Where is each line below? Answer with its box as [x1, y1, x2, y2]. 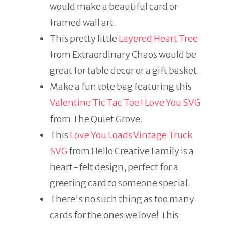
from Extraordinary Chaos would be [50, 49, 196, 60]
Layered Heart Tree [119, 33, 198, 44]
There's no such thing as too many [50, 193, 194, 205]
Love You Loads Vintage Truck [70, 129, 192, 141]
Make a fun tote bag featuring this [50, 81, 192, 92]
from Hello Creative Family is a [67, 145, 194, 157]
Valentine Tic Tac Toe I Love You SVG [50, 97, 200, 108]
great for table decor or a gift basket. [50, 65, 199, 76]
